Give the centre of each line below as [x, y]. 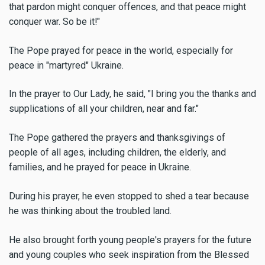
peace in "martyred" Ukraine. [66, 65]
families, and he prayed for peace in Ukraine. [100, 167]
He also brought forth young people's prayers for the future [130, 240]
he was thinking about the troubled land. [90, 211]
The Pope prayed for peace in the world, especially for [121, 50]
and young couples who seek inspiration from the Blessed [129, 254]
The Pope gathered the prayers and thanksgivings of [117, 138]
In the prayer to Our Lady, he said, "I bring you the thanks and [132, 94]
